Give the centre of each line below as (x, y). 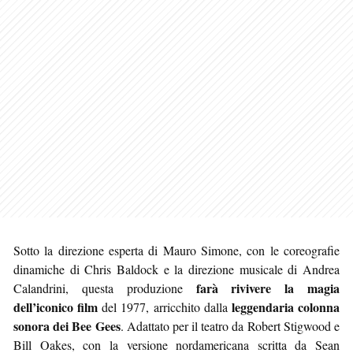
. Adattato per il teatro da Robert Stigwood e (230, 325)
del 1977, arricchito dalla (165, 307)
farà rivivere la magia (268, 288)
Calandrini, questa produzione (105, 288)
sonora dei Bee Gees (67, 325)
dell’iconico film (56, 307)
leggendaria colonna (286, 307)
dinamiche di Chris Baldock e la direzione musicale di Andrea (176, 269)
